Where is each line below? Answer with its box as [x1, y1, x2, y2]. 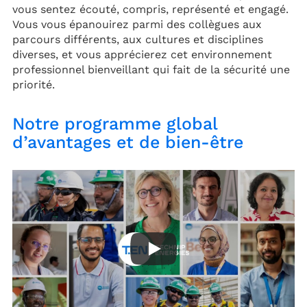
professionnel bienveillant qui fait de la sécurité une [12, 62, 290, 76]
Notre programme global [12, 113, 217, 134]
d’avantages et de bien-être [12, 132, 243, 152]
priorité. [12, 77, 55, 91]
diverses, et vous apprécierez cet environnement [12, 47, 272, 61]
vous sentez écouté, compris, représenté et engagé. [12, 2, 288, 16]
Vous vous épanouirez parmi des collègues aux [12, 17, 262, 31]
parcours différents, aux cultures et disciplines [12, 32, 263, 46]
